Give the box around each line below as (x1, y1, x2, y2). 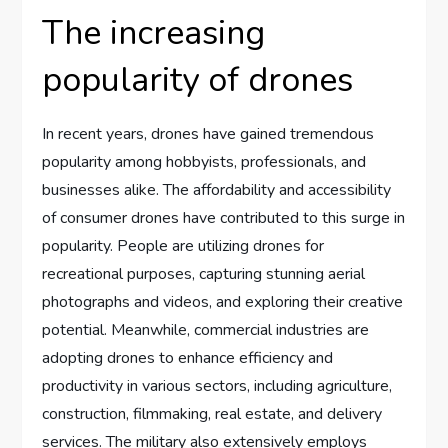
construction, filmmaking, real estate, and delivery (42, 403, 383, 426)
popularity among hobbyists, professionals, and (42, 151, 367, 174)
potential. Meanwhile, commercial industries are (42, 319, 370, 342)
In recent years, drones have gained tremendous (42, 123, 375, 146)
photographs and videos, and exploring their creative (42, 291, 404, 314)
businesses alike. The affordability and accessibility (42, 179, 392, 202)
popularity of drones (42, 57, 354, 104)
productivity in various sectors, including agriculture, (42, 375, 393, 398)
